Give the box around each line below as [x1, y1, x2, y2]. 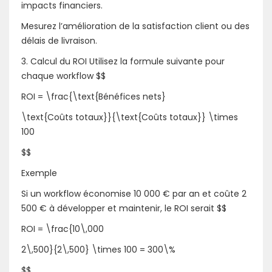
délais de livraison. [21, 34, 97, 47]
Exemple [21, 166, 57, 179]
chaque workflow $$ [21, 69, 106, 82]
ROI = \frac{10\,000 [21, 222, 104, 235]
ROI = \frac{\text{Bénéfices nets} [21, 90, 166, 103]
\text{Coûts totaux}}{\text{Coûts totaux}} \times [21, 110, 238, 123]
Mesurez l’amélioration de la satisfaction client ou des [21, 19, 250, 32]
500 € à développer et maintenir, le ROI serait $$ [21, 202, 226, 214]
